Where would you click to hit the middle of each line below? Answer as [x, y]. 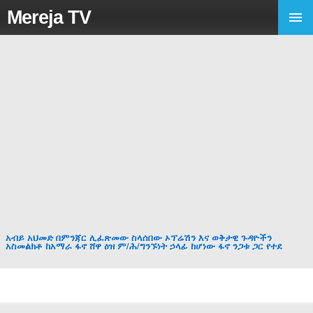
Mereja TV [49, 17]
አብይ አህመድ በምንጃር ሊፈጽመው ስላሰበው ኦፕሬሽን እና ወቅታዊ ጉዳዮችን [139, 238]
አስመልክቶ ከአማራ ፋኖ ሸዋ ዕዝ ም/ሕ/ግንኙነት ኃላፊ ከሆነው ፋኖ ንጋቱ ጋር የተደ [144, 246]
